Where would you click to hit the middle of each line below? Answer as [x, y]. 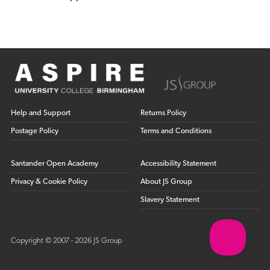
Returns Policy [164, 113]
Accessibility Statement [179, 164]
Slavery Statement [170, 200]
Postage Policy [34, 131]
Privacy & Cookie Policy [49, 182]
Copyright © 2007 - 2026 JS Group [66, 241]
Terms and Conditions [176, 131]
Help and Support [40, 113]
